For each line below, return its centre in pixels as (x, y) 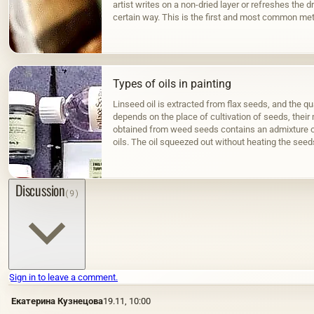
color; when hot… (146, 154)
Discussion (40, 190)
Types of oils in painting (172, 83)
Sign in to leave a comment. (63, 278)
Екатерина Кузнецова (57, 301)
